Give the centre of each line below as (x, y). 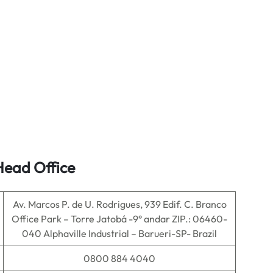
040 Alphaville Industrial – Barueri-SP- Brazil (119, 233)
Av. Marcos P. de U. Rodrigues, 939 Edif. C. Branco (119, 204)
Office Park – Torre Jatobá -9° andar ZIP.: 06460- (119, 219)
